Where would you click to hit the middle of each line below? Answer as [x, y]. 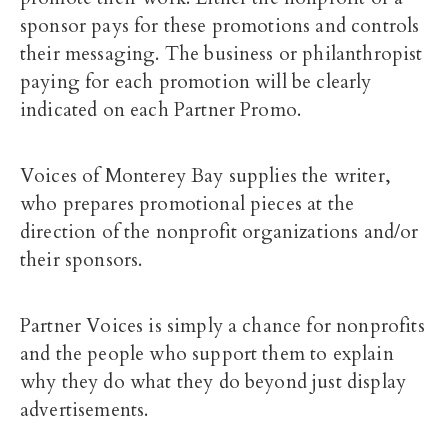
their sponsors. [81, 260]
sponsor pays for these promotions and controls [220, 26]
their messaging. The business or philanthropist [221, 54]
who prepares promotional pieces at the [187, 204]
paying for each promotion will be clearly [196, 82]
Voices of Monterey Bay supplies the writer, [205, 176]
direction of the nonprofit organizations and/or [219, 232]
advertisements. [84, 410]
